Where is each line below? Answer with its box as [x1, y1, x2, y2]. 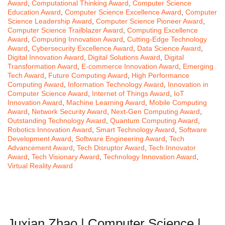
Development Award [8, 135, 71, 143]
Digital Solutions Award [88, 53, 160, 62]
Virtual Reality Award [8, 162, 73, 170]
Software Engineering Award [75, 135, 165, 143]
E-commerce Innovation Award [81, 62, 179, 71]
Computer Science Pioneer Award [96, 17, 203, 26]
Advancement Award [8, 144, 73, 152]
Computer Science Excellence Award [65, 8, 181, 17]
